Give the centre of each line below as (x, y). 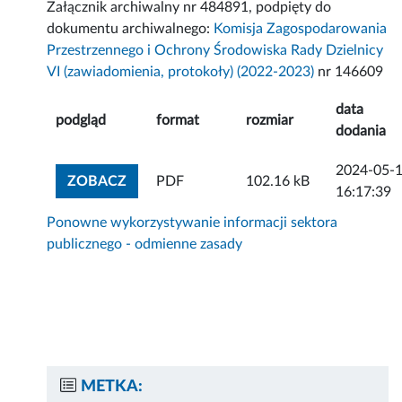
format (178, 121)
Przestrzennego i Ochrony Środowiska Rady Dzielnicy (215, 51)
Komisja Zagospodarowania (301, 29)
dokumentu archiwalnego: (131, 29)
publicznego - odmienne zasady (145, 245)
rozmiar (270, 121)
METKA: (112, 387)
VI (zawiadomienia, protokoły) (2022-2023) (181, 72)
